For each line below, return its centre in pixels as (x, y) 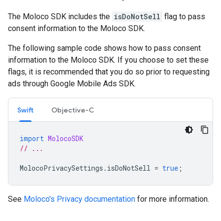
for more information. (172, 199)
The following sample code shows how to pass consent (104, 48)
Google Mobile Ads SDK (92, 83)
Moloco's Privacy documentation (79, 199)
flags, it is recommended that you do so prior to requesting (109, 72)
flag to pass (184, 16)
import (32, 138)
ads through (29, 83)
